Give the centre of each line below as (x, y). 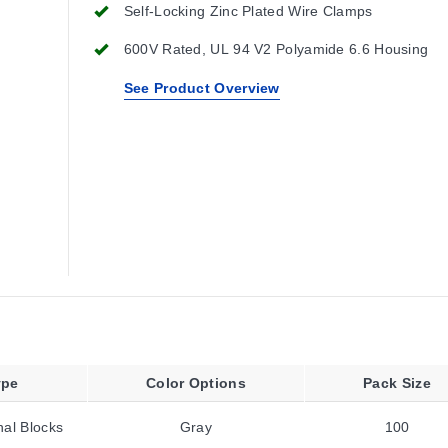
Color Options (196, 383)
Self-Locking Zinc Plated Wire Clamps (248, 11)
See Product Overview (201, 88)
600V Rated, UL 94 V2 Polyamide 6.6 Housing (276, 49)
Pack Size (397, 383)
